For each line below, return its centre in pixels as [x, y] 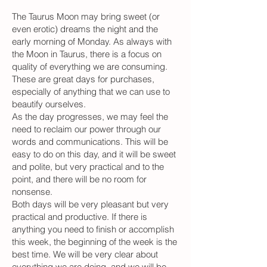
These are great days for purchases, [83, 79]
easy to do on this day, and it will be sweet [94, 154]
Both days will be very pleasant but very [90, 204]
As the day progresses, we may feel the [90, 116]
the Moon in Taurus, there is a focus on [87, 54]
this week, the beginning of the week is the [94, 241]
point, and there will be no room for [79, 179]
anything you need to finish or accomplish [93, 229]
